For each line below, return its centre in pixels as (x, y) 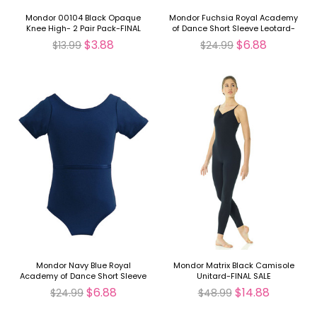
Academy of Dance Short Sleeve (83, 276)
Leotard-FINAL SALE (83, 286)
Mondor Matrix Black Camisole (234, 265)
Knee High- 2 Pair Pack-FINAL (83, 28)
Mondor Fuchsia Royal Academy (234, 17)
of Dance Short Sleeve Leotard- (234, 28)
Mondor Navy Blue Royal (83, 265)
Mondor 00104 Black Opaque (83, 17)
